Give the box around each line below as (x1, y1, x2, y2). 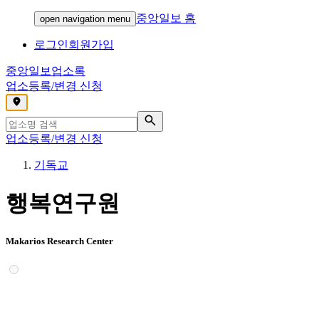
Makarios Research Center (6, 235, 113, 246)
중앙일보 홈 (136, 12, 196, 24)
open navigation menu (40, 14, 130, 24)
